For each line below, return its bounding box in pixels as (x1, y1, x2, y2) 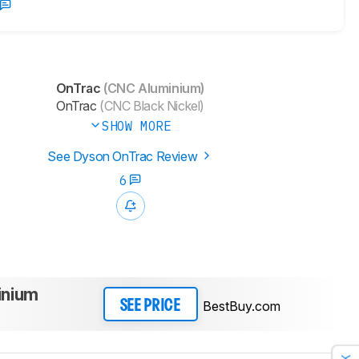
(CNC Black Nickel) (96, 98, 204, 115)
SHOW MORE (102, 118, 171, 135)
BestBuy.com (202, 297, 280, 314)
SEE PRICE (119, 298, 181, 313)
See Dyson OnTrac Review (47, 148, 200, 165)
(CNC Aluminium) (100, 80, 205, 97)
